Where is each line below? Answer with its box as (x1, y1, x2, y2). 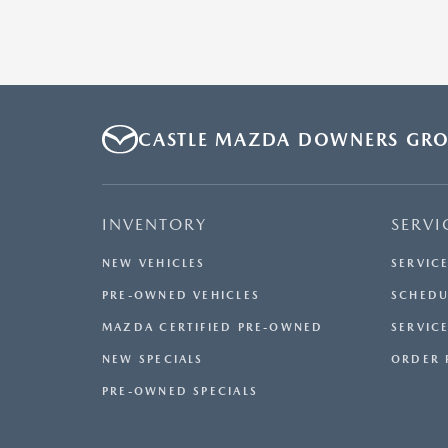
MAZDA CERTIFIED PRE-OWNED (102, 321, 324, 335)
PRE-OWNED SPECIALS (102, 385, 258, 399)
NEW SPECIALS (102, 353, 204, 367)
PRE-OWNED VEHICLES (102, 289, 260, 303)
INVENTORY (102, 215, 207, 235)
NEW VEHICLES (102, 257, 206, 271)
